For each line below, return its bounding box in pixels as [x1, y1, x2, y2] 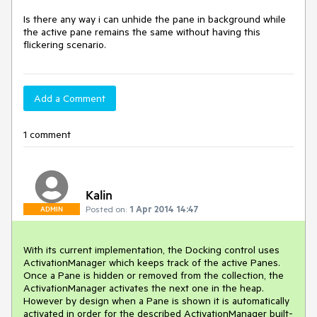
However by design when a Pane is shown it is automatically [23, 294, 289, 307]
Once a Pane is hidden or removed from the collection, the [23, 269, 284, 282]
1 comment [23, 128, 71, 141]
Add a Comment [34, 92, 105, 105]
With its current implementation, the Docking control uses [23, 243, 279, 256]
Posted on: [86, 203, 127, 214]
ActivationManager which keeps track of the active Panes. [23, 256, 280, 269]
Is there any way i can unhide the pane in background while [23, 13, 286, 25]
